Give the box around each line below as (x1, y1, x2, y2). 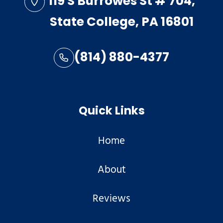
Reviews (93, 191, 130, 208)
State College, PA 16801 (49, 12, 194, 34)
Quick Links (78, 102, 145, 121)
